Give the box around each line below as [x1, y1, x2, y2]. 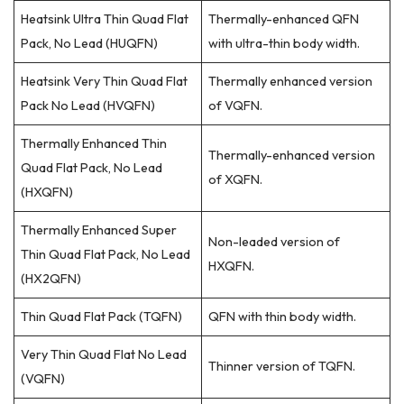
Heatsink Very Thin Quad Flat [21, 72, 188, 89]
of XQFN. [208, 170, 263, 188]
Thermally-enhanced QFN [208, 10, 360, 27]
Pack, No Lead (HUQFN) [21, 34, 159, 51]
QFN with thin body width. [208, 308, 357, 325]
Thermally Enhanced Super [21, 221, 178, 238]
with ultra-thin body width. [208, 34, 361, 51]
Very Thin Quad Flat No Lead [21, 345, 188, 363]
